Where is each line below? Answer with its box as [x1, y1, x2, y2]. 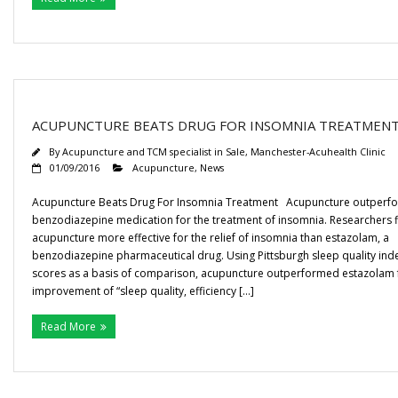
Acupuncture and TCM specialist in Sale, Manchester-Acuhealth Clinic [62, 145, 386, 158]
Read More [41, 319, 96, 334]
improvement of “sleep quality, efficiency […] [32, 283, 254, 298]
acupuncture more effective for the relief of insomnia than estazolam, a [32, 230, 389, 245]
